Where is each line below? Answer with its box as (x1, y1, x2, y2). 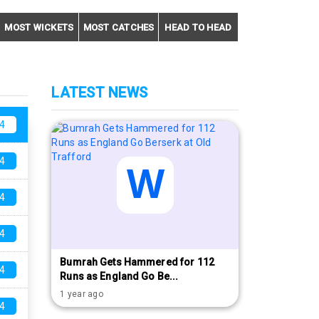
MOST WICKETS (4, 22, 74, 33)
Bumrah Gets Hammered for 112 (60, 256, 214, 268)
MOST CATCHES (83, 22, 155, 33)
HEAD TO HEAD (164, 22, 232, 33)
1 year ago (60, 289, 103, 300)
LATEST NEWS (51, 84, 147, 102)
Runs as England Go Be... (60, 271, 179, 283)
